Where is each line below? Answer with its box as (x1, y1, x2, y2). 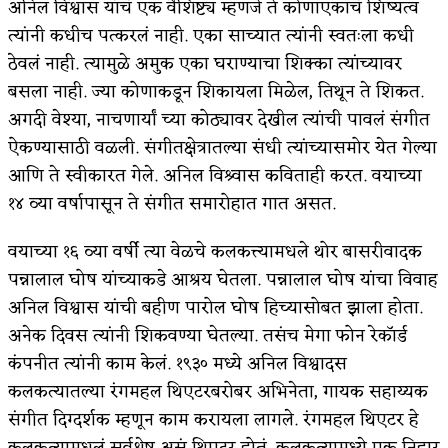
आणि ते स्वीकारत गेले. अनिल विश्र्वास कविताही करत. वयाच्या (8, 159, 422, 192)
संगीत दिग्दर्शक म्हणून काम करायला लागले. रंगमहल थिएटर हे (8, 403, 419, 436)
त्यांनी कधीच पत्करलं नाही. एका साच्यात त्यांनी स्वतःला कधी (8, 19, 414, 52)
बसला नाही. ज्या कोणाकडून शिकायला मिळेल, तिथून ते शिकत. (8, 75, 424, 108)
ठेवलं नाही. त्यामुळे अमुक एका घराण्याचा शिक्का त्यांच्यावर (8, 47, 402, 80)
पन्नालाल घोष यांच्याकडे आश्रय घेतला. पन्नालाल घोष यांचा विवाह (8, 263, 438, 296)
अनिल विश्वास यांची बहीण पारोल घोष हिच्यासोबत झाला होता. (8, 291, 423, 324)
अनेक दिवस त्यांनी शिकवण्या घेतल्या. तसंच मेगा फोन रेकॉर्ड (8, 319, 407, 352)
